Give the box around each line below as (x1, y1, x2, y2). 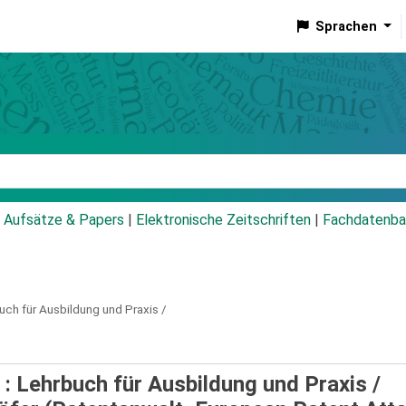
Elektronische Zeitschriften (136, 211, 311, 229)
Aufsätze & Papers (4, 211, 124, 229)
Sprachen (314, 18, 377, 34)
